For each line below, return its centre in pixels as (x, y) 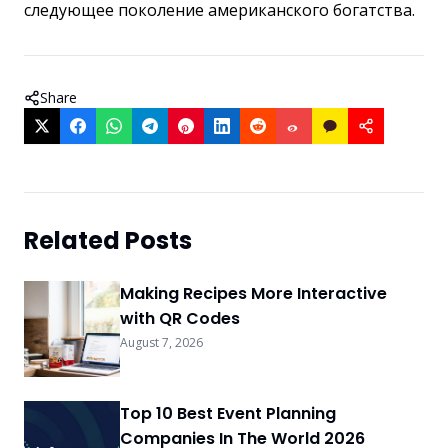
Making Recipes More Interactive (253, 294)
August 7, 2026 (161, 343)
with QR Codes (180, 319)
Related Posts (108, 241)
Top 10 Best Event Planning (228, 414)
